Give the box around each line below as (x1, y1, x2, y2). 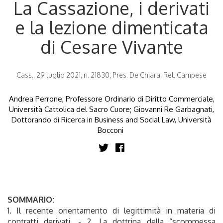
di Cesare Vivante (40, 35, 183, 58)
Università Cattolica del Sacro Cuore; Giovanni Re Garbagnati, (9, 104, 214, 114)
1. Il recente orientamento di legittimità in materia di (7, 205, 216, 216)
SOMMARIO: (7, 194, 56, 205)
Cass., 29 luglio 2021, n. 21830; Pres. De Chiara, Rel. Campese (16, 70, 207, 79)
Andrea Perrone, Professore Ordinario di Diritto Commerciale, (8, 94, 215, 104)
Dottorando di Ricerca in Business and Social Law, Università (11, 114, 212, 124)
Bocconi (98, 125, 125, 135)
